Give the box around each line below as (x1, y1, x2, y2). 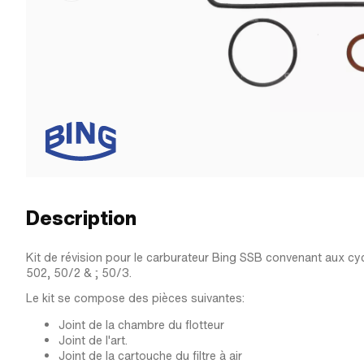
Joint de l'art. (58, 332, 128, 349)
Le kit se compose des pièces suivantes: (26, 290, 245, 306)
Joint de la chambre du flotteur (58, 317, 224, 333)
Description (26, 205, 136, 232)
